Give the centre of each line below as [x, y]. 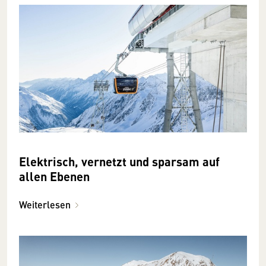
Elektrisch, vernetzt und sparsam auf [119, 161]
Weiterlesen [45, 205]
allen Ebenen [54, 176]
